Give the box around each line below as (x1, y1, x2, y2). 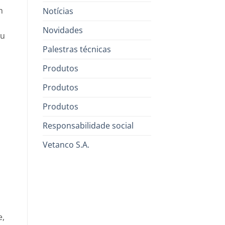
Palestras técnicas (42, 43, 111, 55)
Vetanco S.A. (42, 139, 89, 150)
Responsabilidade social (42, 120, 134, 131)
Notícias (42, 5, 73, 17)
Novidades (42, 24, 83, 36)
